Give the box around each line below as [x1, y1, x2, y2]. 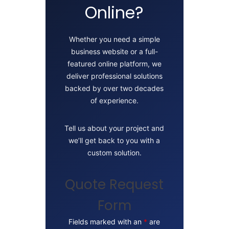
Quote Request [65, 175, 164, 194]
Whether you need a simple [68, 35, 160, 44]
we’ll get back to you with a [68, 136, 161, 145]
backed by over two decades [65, 84, 164, 93]
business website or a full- [71, 47, 158, 56]
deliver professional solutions [66, 72, 163, 81]
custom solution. [87, 148, 142, 157]
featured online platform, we [67, 59, 162, 68]
